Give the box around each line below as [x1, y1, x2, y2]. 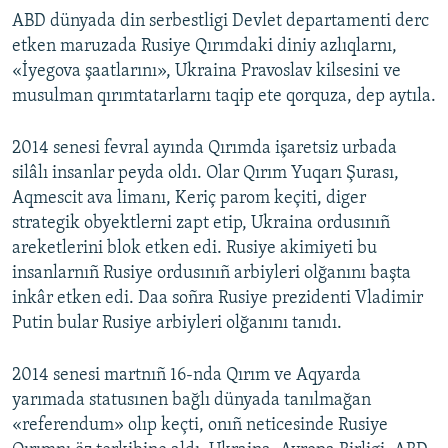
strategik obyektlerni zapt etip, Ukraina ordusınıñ [12, 214, 390, 234]
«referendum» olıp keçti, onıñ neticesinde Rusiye [12, 416, 388, 436]
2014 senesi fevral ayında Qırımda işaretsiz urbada [12, 139, 397, 159]
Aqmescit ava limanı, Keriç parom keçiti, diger [12, 189, 366, 209]
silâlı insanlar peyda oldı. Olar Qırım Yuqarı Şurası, [12, 164, 399, 184]
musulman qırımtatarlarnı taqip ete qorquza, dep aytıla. [12, 87, 436, 107]
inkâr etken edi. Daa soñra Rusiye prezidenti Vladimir [12, 289, 423, 309]
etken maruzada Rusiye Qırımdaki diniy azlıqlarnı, [12, 37, 397, 57]
